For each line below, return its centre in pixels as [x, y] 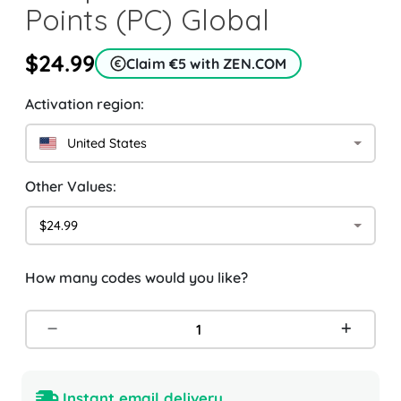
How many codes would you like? [137, 278]
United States [104, 143]
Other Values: [71, 187]
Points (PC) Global [147, 20]
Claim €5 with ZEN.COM [207, 64]
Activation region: [85, 104]
